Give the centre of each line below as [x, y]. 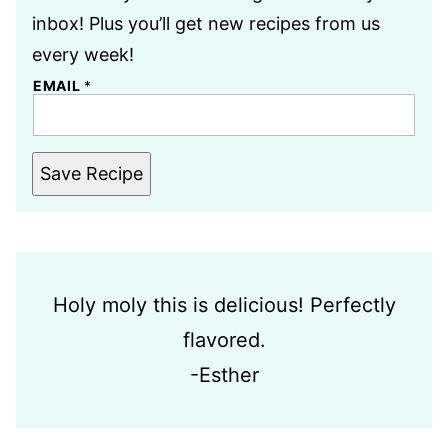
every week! [83, 55]
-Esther [224, 375]
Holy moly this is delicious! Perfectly [224, 305]
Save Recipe [91, 174]
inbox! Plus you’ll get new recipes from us [206, 24]
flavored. [224, 340]
